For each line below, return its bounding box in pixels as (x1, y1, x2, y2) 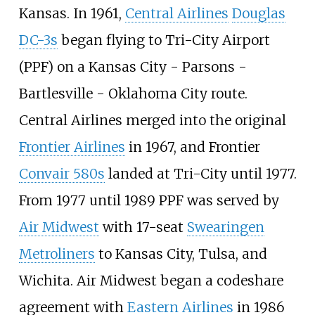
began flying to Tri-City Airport (57, 31, 270, 49)
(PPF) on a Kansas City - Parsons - (18, 58, 247, 75)
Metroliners (18, 245, 95, 262)
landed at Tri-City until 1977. (104, 165, 297, 182)
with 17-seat (98, 218, 187, 236)
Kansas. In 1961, (18, 4, 125, 22)
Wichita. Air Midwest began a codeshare (18, 271, 283, 289)
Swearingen (186, 218, 264, 236)
